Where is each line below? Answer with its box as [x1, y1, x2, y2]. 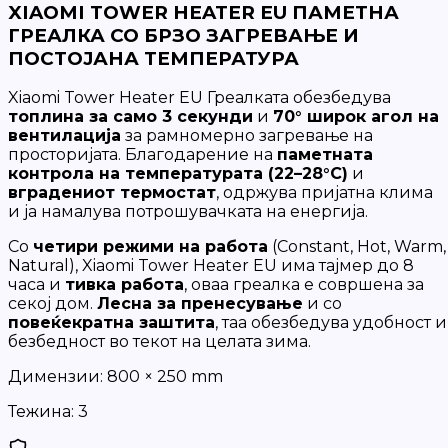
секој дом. [8, 294, 97, 314]
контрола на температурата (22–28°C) [8, 164, 348, 184]
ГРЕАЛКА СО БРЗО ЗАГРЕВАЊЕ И [8, 23, 359, 47]
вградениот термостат [8, 183, 216, 203]
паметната [277, 145, 373, 165]
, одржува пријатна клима [216, 183, 433, 203]
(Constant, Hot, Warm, [268, 237, 446, 257]
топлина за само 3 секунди [8, 107, 253, 127]
